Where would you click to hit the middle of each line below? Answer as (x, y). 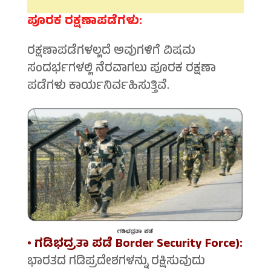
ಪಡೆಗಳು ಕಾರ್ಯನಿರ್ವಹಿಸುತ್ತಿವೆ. (98, 87)
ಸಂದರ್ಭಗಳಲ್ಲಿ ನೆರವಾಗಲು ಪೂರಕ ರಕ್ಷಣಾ (121, 70)
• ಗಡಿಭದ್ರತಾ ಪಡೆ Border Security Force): (135, 245)
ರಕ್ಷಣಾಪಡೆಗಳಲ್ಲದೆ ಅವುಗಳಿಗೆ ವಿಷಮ (111, 52)
